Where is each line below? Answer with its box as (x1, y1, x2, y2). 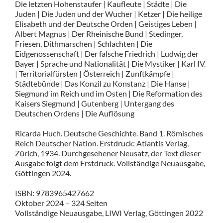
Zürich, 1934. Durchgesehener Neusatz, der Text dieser (14, 148, 201, 158)
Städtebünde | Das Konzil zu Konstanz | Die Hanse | (14, 78, 190, 88)
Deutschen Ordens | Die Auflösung (14, 108, 134, 118)
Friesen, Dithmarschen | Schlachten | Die (14, 38, 152, 48)
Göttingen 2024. (14, 168, 71, 178)
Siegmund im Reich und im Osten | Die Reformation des (14, 88, 203, 98)
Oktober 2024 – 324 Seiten (14, 198, 108, 208)
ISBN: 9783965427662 (14, 188, 94, 198)
